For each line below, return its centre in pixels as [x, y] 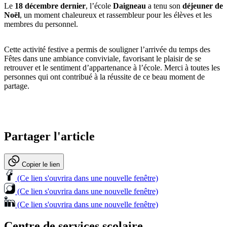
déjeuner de [203, 6]
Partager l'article [49, 137]
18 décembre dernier [50, 6]
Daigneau [129, 6]
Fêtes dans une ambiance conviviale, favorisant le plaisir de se [103, 59]
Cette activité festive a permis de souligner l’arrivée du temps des [107, 50]
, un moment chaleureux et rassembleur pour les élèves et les [116, 15]
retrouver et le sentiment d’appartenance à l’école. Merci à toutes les [112, 68]
